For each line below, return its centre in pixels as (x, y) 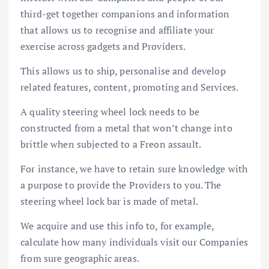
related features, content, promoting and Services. (130, 87)
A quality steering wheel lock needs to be (110, 111)
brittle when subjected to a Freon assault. (111, 144)
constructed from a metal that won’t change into (126, 128)
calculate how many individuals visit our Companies (134, 242)
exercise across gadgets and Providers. (103, 46)
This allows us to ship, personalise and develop (123, 71)
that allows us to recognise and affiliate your (117, 30)
